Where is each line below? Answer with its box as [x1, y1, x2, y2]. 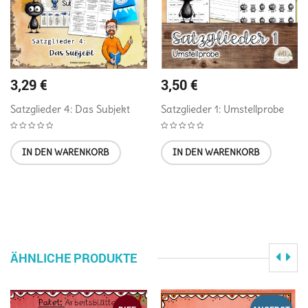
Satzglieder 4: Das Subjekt [10, 102, 130, 115]
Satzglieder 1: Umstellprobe [161, 102, 284, 115]
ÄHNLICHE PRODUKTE [10, 249, 137, 266]
